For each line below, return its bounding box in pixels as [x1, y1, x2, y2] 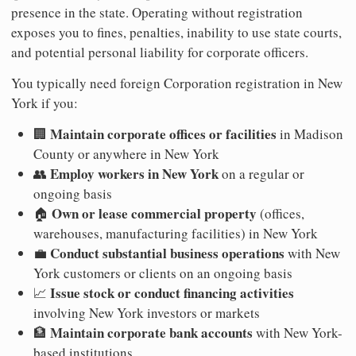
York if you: [11, 93, 78, 112]
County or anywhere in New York [33, 144, 219, 163]
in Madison [277, 124, 343, 143]
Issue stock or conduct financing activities [50, 282, 294, 303]
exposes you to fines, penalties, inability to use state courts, [11, 22, 342, 41]
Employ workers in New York [50, 163, 219, 184]
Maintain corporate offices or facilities [50, 123, 277, 144]
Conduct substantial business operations [50, 242, 284, 263]
